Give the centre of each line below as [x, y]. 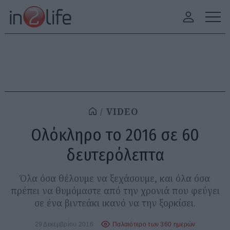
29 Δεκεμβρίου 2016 [64, 224]
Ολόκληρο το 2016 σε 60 [115, 135]
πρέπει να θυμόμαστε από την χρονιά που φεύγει [115, 190]
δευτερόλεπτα [115, 155]
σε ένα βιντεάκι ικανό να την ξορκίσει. [115, 203]
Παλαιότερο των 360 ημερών [154, 224]
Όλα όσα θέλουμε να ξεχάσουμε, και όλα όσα [115, 178]
